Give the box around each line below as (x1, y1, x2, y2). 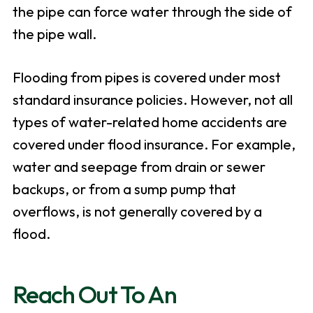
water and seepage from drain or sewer (12, 158, 265, 176)
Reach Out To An (12, 279, 177, 310)
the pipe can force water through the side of (12, 3, 292, 21)
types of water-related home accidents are (12, 113, 287, 131)
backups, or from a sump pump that (12, 180, 236, 198)
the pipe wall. (12, 25, 96, 43)
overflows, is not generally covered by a (12, 203, 262, 221)
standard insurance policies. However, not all (12, 91, 293, 109)
